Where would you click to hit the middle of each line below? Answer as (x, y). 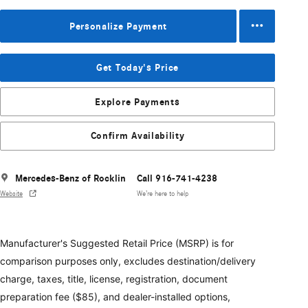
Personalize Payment (118, 26)
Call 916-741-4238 (177, 178)
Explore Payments (137, 102)
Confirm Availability (137, 136)
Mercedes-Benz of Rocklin (70, 178)
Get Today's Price (137, 68)
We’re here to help (163, 194)
